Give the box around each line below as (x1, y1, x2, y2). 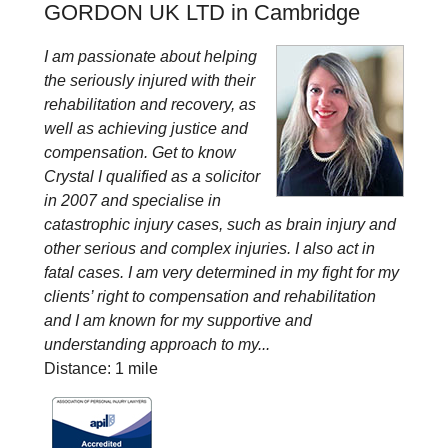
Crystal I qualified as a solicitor (44, 168, 260, 185)
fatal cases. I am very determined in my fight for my (44, 264, 399, 281)
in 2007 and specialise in (44, 192, 221, 209)
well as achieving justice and (44, 120, 248, 137)
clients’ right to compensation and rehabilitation (44, 288, 376, 305)
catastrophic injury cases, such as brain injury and (44, 216, 396, 233)
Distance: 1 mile (44, 360, 158, 377)
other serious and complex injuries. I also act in (44, 240, 375, 257)
